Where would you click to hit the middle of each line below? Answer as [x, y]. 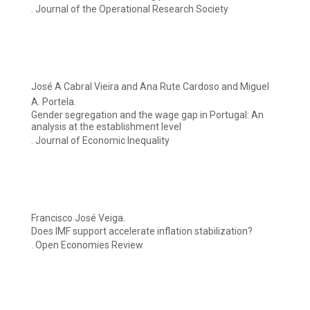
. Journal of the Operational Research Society [130, 9]
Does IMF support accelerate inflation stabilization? [142, 231]
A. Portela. [54, 102]
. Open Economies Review [87, 245]
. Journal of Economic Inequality [100, 141]
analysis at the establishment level [106, 127]
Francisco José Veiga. [78, 218]
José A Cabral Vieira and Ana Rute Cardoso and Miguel [150, 87]
